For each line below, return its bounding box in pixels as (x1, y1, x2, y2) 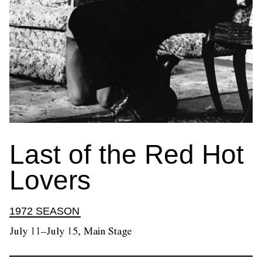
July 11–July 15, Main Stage (9, 225, 132, 237)
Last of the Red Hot (9, 139, 244, 170)
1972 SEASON (9, 205, 80, 217)
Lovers (9, 164, 91, 195)
